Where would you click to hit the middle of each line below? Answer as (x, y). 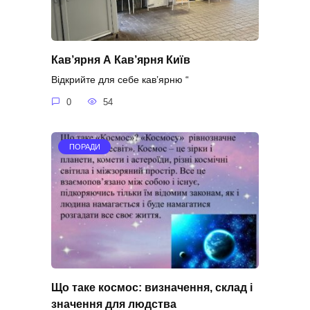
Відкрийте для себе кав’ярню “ (120, 80)
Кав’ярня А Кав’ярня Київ (121, 60)
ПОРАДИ (84, 146)
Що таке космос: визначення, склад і (152, 287)
